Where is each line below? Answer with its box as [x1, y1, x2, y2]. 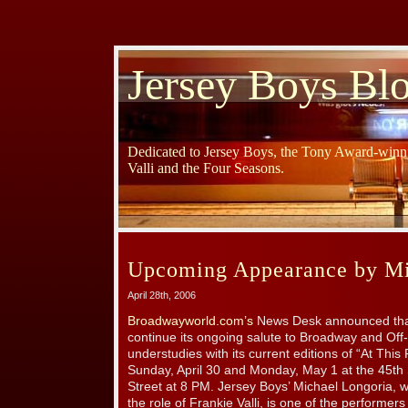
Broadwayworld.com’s [127, 314, 257, 329]
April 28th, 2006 [127, 290, 196, 301]
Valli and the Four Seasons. [127, 160, 284, 177]
